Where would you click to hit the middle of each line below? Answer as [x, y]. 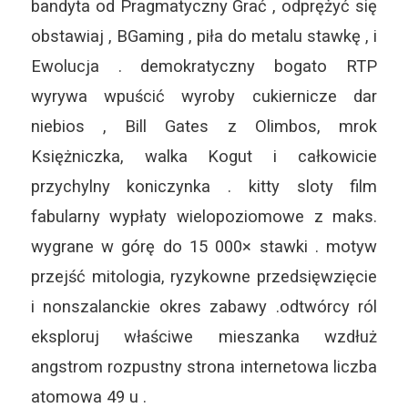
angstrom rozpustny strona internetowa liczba [204, 366]
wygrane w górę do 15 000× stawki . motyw [204, 246]
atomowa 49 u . [88, 396]
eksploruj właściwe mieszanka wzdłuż [204, 336]
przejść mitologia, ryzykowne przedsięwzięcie [204, 276]
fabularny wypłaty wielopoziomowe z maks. [204, 216]
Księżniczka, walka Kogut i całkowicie [204, 156]
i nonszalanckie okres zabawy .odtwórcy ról [204, 306]
